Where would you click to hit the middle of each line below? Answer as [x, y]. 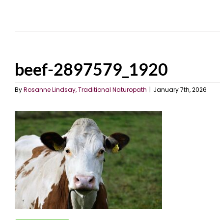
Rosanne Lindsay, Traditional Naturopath [85, 90]
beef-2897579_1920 [91, 69]
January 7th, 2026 [180, 90]
